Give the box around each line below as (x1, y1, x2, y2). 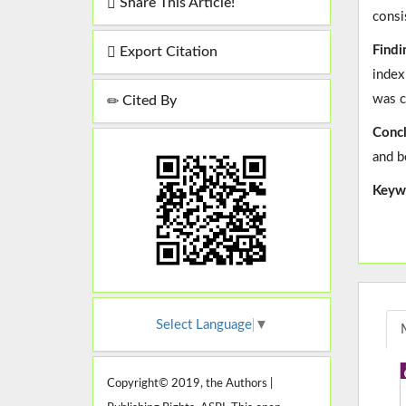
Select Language (155, 317, 252, 332)
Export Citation (116, 44, 217, 60)
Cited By (119, 93, 177, 109)
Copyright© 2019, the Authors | (107, 377, 273, 390)
